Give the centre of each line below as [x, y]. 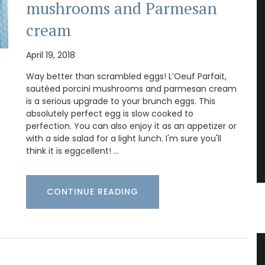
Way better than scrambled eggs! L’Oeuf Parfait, [126, 77]
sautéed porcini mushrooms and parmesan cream [131, 89]
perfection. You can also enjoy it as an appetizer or [131, 126]
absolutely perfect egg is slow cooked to [110, 114]
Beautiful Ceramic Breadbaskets [150, 250]
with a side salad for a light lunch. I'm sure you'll [124, 139]
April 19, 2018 [51, 55]
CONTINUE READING [93, 192]
